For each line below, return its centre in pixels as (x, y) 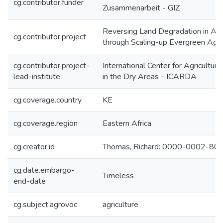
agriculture (120, 205)
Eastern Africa (127, 123)
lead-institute (37, 77)
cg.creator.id (34, 147)
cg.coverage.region (46, 123)
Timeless (118, 176)
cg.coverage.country (48, 100)
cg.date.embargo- (44, 170)
